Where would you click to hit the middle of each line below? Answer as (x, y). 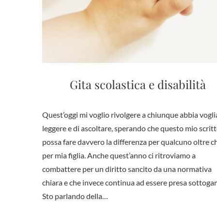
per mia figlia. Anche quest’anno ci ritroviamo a (119, 155)
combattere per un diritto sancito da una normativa (127, 169)
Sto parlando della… (75, 196)
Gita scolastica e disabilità (138, 84)
